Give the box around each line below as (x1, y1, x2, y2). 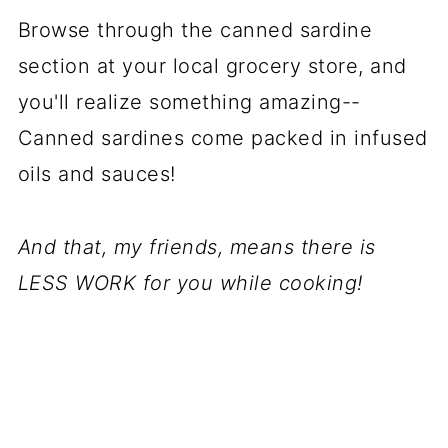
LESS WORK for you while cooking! (17, 270, 363, 295)
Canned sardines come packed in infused (17, 125, 428, 150)
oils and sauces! (17, 161, 176, 186)
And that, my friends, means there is (17, 234, 376, 259)
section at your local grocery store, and (17, 53, 407, 78)
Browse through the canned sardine (17, 17, 373, 42)
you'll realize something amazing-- (17, 89, 361, 114)
